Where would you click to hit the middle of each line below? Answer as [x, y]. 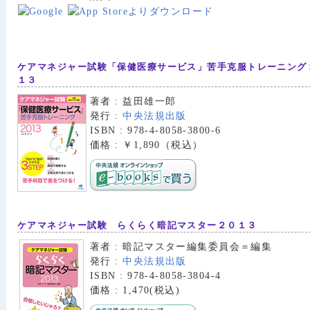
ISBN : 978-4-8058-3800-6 [156, 130]
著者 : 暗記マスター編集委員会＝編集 [181, 246]
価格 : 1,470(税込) [135, 290]
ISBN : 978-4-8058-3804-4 [156, 275]
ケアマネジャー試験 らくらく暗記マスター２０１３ [137, 225]
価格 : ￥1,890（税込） [147, 145]
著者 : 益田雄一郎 [133, 101]
